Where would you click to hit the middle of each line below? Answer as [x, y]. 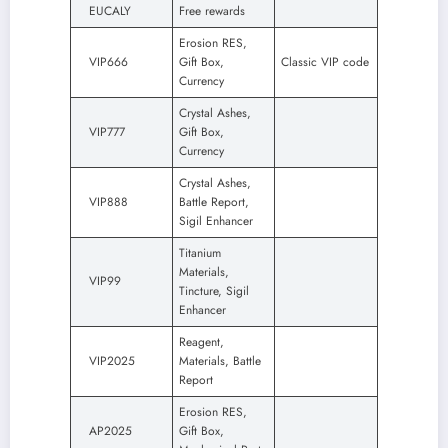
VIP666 [108, 62]
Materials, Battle [220, 361]
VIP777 [107, 132]
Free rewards [212, 11]
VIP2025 [112, 361]
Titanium [200, 253]
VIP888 [108, 202]
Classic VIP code [325, 62]
